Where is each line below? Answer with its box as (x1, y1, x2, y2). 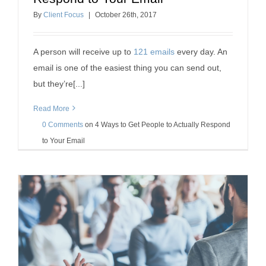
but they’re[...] (33, 79, 85, 89)
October (95, 11, 122, 20)
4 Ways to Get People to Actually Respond (95, 121, 230, 129)
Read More (33, 104, 69, 113)
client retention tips (59, 17, 120, 26)
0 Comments (42, 121, 83, 129)
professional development (123, 17, 207, 26)
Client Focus (43, 11, 84, 20)
